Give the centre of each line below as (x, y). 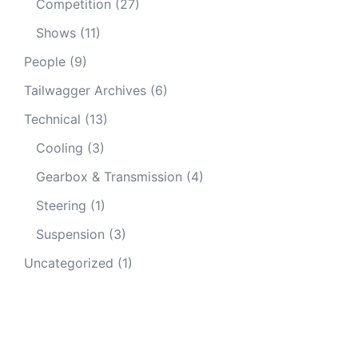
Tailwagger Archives (85, 90)
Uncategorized (69, 263)
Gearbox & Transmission (109, 177)
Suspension (70, 234)
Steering (61, 205)
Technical (52, 119)
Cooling (60, 148)
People (45, 62)
